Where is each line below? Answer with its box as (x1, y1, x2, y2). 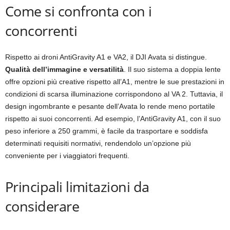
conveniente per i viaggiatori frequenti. (5, 151, 129, 160)
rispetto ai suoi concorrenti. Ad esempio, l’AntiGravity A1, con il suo (5, 114, 221, 123)
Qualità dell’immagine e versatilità (5, 65, 124, 73)
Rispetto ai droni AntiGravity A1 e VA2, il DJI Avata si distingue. (5, 52, 207, 61)
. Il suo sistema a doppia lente (124, 65, 221, 73)
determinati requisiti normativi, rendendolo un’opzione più (5, 139, 191, 147)
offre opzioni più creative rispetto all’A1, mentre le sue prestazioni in (5, 77, 224, 86)
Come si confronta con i (5, 1, 152, 21)
